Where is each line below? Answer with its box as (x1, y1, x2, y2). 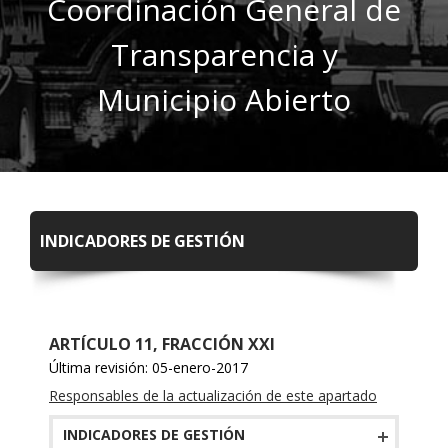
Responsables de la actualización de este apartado (49, 386, 377, 406)
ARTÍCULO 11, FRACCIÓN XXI (49, 333, 275, 356)
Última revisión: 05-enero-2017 (49, 358, 248, 378)
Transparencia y (110, 34, 338, 76)
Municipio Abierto (97, 79, 351, 121)
